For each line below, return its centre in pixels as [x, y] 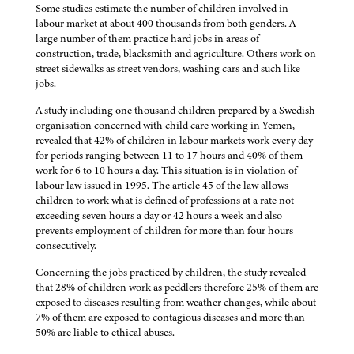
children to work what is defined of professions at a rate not [165, 201]
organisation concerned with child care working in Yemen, [165, 126]
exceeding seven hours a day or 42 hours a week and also [159, 216]
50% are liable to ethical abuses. [105, 333]
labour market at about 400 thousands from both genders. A [166, 24]
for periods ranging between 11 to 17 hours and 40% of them [169, 156]
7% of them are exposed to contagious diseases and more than [170, 318]
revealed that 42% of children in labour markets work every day [174, 141]
